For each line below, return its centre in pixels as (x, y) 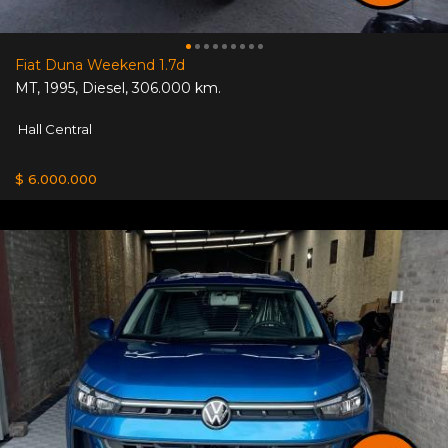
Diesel (103, 87)
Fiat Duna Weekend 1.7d (100, 64)
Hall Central (53, 128)
